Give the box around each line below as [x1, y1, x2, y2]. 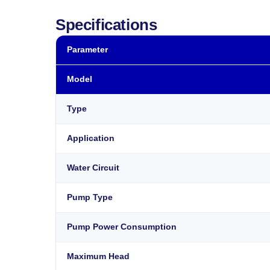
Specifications [55, 15, 157, 34]
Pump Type [67, 192, 113, 202]
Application [67, 133, 115, 143]
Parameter [67, 45, 108, 54]
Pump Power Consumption [67, 222, 177, 231]
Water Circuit [67, 163, 119, 172]
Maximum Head [67, 251, 130, 261]
